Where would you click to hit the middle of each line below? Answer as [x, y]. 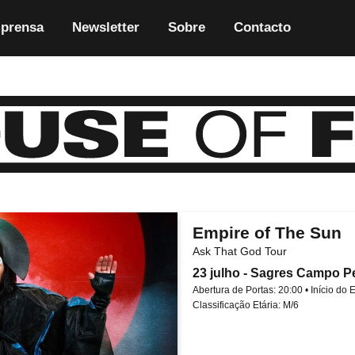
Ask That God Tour [240, 251]
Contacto [262, 27]
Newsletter [106, 27]
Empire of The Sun [267, 232]
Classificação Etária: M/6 [246, 305]
